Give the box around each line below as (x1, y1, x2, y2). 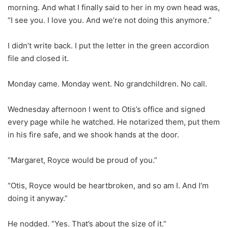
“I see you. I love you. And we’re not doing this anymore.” (8, 15, 212, 25)
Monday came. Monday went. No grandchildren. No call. (8, 78, 207, 89)
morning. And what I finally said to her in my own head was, (8, 2, 220, 12)
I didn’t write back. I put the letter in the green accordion (8, 40, 209, 50)
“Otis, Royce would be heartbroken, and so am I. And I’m (8, 180, 209, 190)
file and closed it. (8, 53, 69, 63)
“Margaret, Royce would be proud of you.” (8, 155, 157, 165)
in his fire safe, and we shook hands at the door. (8, 129, 179, 139)
